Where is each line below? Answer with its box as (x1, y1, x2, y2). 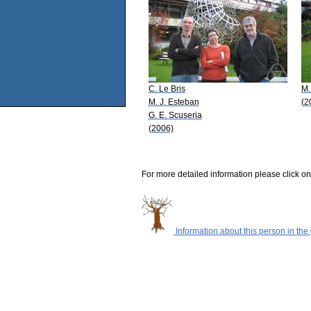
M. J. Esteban (148, 96, 199, 107)
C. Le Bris (148, 83, 185, 94)
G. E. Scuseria (148, 110, 202, 120)
